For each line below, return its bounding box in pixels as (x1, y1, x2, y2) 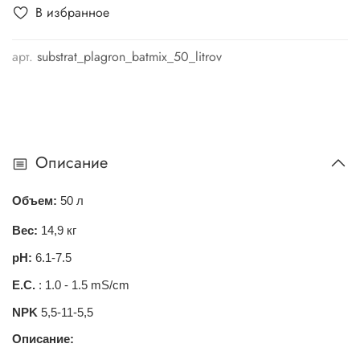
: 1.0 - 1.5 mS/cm (39, 278, 129, 292)
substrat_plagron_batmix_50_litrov (37, 47, 222, 66)
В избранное (35, 2, 109, 22)
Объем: (12, 194, 57, 207)
